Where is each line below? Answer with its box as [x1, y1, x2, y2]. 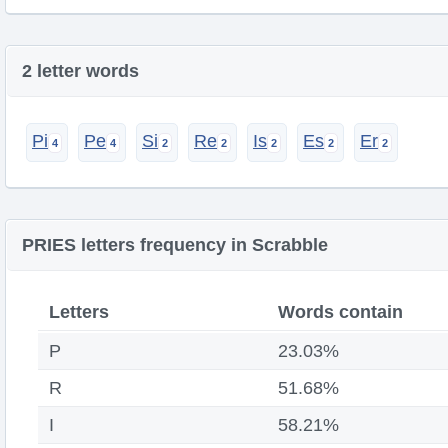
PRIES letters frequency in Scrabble [22, 235, 328, 255]
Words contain [278, 302, 404, 322]
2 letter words [22, 61, 139, 81]
